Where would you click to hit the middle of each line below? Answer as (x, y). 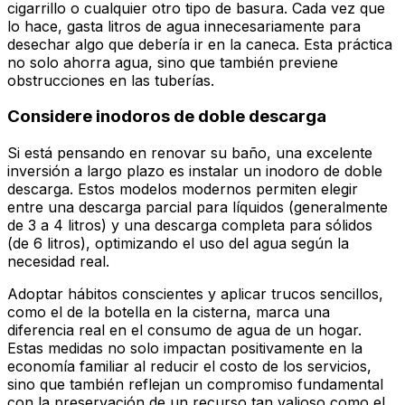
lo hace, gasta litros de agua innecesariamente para (184, 26)
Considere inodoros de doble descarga (167, 117)
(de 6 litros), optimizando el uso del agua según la (178, 243)
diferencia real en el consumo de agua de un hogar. (184, 330)
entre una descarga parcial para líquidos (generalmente (198, 207)
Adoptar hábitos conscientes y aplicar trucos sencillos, (195, 294)
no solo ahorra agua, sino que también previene (173, 62)
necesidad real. (58, 261)
